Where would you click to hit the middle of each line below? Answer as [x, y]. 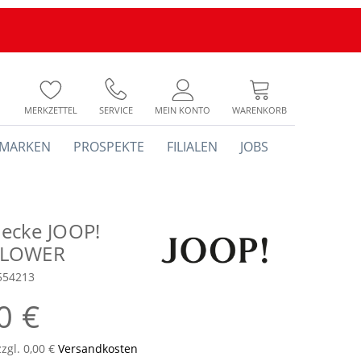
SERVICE [116, 110]
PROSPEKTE [109, 147]
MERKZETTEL [51, 110]
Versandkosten [98, 349]
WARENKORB [259, 110]
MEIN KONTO [183, 110]
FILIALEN [192, 147]
